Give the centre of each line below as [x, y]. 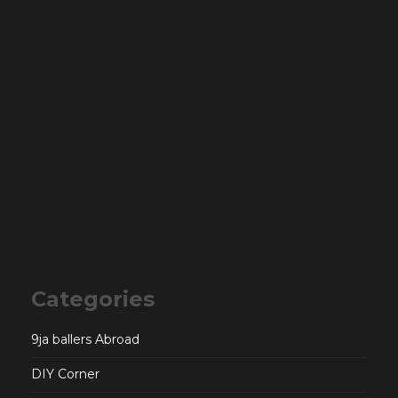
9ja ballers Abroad [85, 340]
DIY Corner [65, 374]
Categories [93, 299]
